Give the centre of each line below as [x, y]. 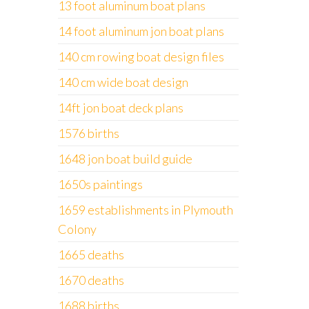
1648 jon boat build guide [125, 159]
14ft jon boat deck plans [120, 108]
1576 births [88, 133]
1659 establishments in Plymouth [145, 210]
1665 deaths [91, 255]
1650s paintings [100, 184]
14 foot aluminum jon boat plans [141, 31]
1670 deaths [91, 280]
